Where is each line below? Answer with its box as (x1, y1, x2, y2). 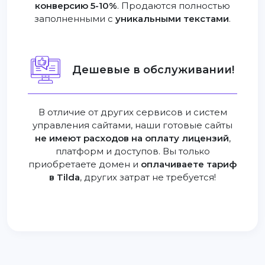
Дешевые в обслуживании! (72, 63, 234, 76)
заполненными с (34, 13, 115, 25)
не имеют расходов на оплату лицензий (34, 132, 229, 144)
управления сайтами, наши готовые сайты (33, 119, 232, 131)
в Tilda (49, 172, 80, 183)
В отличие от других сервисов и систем (38, 106, 227, 118)
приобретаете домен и (28, 159, 141, 170)
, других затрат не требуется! (80, 172, 216, 183)
